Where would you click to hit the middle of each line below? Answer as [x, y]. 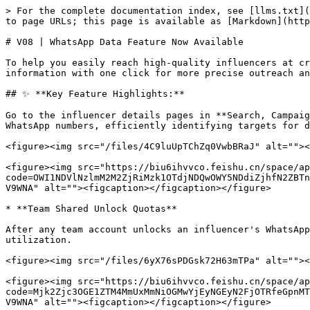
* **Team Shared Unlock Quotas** [91, 209]
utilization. [39, 240]
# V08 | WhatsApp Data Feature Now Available [125, 42]
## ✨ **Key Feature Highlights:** [95, 94]
